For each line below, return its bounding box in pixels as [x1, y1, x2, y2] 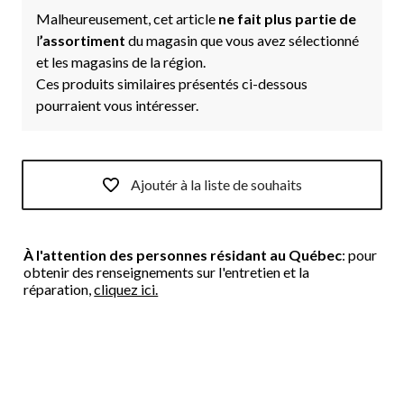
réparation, [23, 280, 95, 298]
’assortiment [40, 31, 128, 49]
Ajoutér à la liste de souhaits [131, 176, 302, 194]
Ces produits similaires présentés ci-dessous [36, 74, 308, 92]
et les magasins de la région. [36, 52, 206, 70]
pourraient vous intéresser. [36, 96, 198, 114]
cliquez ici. [94, 280, 159, 298]
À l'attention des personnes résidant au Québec [23, 245, 343, 263]
